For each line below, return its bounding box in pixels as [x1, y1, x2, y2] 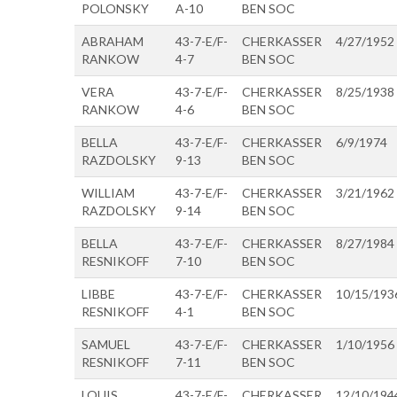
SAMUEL [82, 336, 130, 352]
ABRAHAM [82, 33, 144, 49]
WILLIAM [82, 184, 135, 200]
